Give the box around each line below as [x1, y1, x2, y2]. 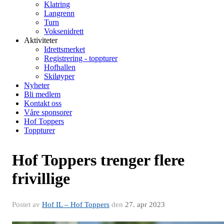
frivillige [12, 169, 70, 187]
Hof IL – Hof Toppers [42, 200, 109, 208]
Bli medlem [24, 90, 60, 98]
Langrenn [44, 9, 74, 17]
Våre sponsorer [24, 108, 72, 116]
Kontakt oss [24, 99, 61, 107]
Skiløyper [44, 72, 74, 80]
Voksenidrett [44, 27, 83, 35]
